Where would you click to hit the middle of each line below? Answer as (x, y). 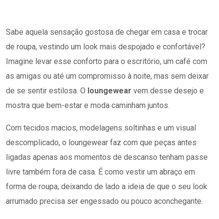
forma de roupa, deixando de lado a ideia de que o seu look (107, 186)
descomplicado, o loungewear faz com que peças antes (101, 142)
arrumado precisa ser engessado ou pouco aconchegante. (104, 201)
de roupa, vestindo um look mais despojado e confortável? (106, 47)
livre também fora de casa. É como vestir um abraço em (100, 172)
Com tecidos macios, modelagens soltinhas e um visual (101, 128)
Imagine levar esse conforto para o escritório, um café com (107, 61)
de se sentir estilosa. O (47, 91)
